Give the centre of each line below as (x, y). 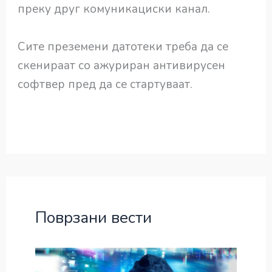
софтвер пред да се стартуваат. (105, 84)
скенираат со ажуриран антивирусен (122, 65)
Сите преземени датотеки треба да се (123, 46)
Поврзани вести (93, 218)
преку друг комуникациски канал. (114, 9)
